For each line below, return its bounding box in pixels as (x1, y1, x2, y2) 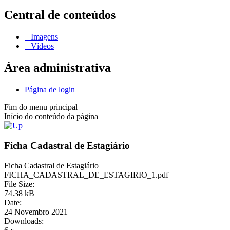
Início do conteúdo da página (4, 112, 98, 121)
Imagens (29, 32, 58, 42)
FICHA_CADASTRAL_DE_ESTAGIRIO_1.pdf (4, 170, 168, 179)
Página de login (25, 85, 75, 94)
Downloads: (4, 216, 44, 225)
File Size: (4, 179, 34, 188)
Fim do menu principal (4, 103, 78, 112)
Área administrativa (4, 61, 111, 75)
